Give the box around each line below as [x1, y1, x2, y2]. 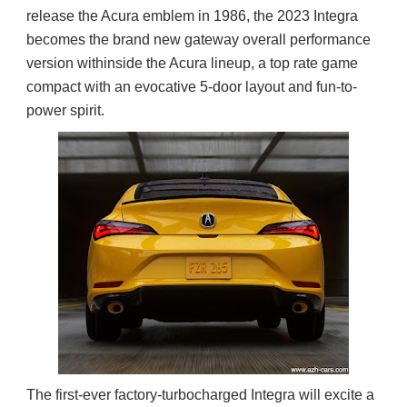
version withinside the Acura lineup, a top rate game [25, 55, 358, 71]
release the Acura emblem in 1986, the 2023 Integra [25, 8, 358, 24]
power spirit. [25, 103, 104, 118]
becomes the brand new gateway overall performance [25, 32, 371, 47]
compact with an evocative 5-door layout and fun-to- [25, 79, 357, 94]
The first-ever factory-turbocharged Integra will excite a [25, 387, 374, 402]
